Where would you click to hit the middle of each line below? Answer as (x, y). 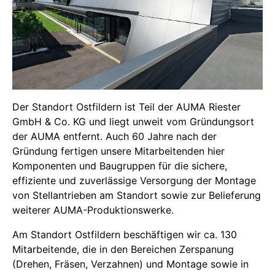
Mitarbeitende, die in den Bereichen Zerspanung (123, 249)
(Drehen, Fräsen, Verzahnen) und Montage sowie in (130, 264)
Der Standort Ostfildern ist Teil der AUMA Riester (126, 107)
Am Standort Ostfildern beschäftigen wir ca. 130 (125, 234)
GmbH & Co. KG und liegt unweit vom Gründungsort (133, 122)
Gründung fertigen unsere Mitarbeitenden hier (118, 151)
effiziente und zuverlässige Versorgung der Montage (134, 180)
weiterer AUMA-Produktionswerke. (95, 210)
